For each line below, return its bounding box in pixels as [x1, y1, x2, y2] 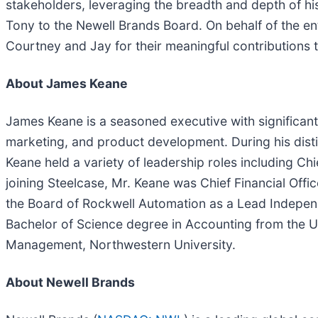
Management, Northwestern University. [6, 236, 236, 252]
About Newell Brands [6, 274, 135, 290]
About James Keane [6, 75, 128, 91]
